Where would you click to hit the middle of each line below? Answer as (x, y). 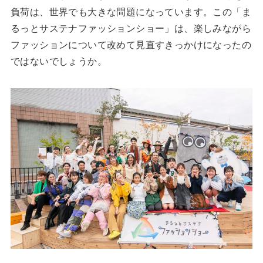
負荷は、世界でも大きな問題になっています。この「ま (131, 12)
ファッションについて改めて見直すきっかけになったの (131, 45)
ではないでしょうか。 (58, 61)
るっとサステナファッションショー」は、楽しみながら (131, 28)
